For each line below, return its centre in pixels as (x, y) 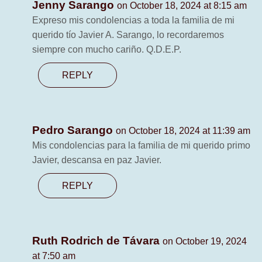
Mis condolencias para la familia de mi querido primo (141, 146)
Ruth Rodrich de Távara (97, 241)
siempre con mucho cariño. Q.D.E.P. (107, 50)
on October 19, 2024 (205, 242)
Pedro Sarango (74, 130)
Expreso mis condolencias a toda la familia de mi (133, 20)
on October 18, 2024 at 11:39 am (183, 131)
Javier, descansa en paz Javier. (97, 160)
